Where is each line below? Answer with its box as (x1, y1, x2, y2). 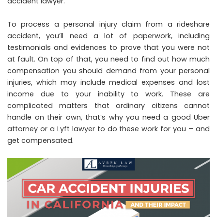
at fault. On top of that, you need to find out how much (7, 54, 210, 64)
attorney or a (7, 124, 57, 134)
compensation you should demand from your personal (7, 66, 210, 76)
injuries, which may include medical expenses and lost (7, 77, 210, 87)
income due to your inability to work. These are (7, 89, 210, 99)
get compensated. (7, 136, 74, 145)
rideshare (177, 19, 210, 29)
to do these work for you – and (94, 124, 210, 134)
